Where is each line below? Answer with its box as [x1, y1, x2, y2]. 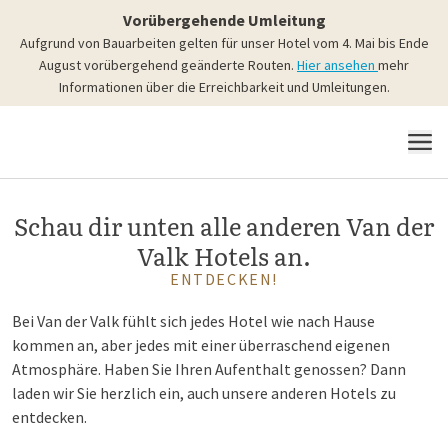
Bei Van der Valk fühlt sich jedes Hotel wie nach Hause [12, 311, 375, 331]
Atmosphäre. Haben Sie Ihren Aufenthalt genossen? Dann [12, 359, 406, 379]
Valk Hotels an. [137, 238, 311, 273]
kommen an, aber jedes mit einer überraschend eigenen [12, 335, 390, 355]
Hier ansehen [297, 56, 378, 74]
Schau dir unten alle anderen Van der [14, 208, 434, 243]
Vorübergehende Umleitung [122, 10, 326, 30]
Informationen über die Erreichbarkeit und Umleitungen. [58, 78, 390, 96]
